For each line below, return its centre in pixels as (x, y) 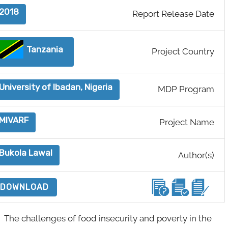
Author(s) (196, 155)
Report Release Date (174, 14)
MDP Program (186, 89)
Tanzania (45, 49)
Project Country (183, 52)
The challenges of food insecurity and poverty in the (108, 218)
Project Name (187, 122)
